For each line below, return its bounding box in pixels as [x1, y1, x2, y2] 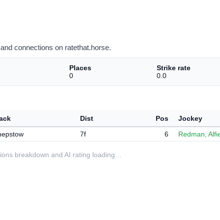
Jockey [178, 114, 202, 122]
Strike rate [156, 64, 191, 72]
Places [69, 64, 92, 72]
